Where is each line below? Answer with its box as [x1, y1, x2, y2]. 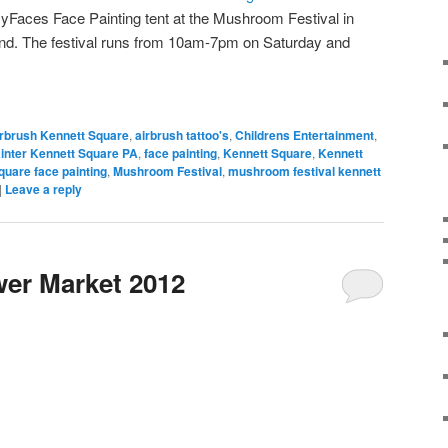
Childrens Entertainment [235, 125, 374, 144]
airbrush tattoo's [135, 125, 229, 144]
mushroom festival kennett [228, 161, 381, 180]
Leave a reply [5, 179, 82, 198]
